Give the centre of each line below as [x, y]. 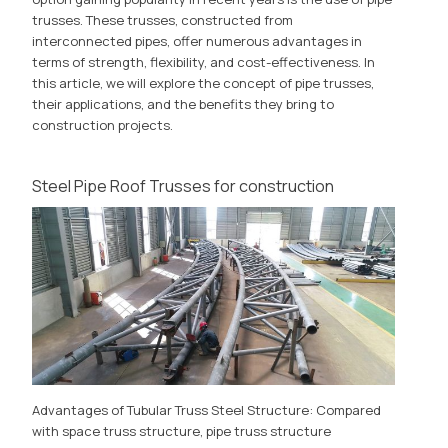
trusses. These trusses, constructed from [163, 19]
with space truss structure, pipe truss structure [182, 431]
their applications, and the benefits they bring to [183, 103]
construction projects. [103, 124]
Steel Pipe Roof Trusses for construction [183, 185]
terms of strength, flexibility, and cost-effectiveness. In [204, 61]
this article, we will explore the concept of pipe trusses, [203, 82]
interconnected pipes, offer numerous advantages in [197, 40]
